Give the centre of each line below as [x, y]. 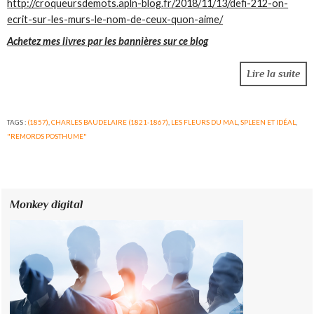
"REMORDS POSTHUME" [47, 136]
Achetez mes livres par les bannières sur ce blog [108, 41]
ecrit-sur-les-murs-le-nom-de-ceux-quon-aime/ [115, 19]
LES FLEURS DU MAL [205, 122]
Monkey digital [47, 204]
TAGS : [18, 122]
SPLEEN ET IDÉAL [268, 122]
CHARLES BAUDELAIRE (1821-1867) [110, 122]
